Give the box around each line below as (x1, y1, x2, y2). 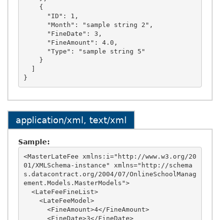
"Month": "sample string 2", (23, 21, 47, 28)
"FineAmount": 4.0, (23, 38, 47, 46)
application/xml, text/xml (16, 115, 127, 125)
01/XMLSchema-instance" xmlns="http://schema (23, 161, 192, 169)
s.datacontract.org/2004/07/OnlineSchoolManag (23, 170, 196, 178)
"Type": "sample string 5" (23, 47, 47, 55)
